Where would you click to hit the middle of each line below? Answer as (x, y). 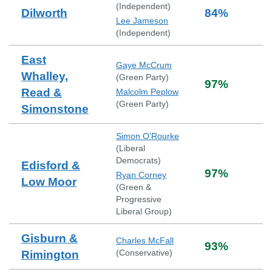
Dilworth (44, 13)
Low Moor (49, 182)
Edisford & (51, 165)
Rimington (50, 255)
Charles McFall (145, 240)
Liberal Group (142, 211)
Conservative (144, 253)
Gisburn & (49, 238)
